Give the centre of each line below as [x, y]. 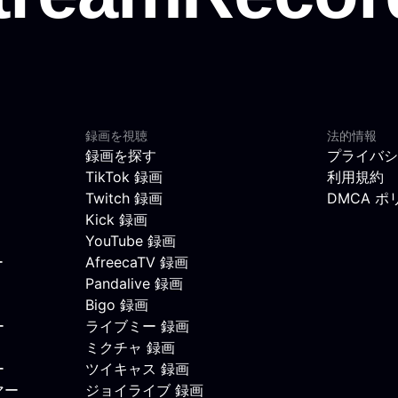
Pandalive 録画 [134, 283]
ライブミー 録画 [137, 326]
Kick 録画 [116, 219]
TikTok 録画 [124, 176]
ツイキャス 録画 [137, 368]
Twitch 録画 [124, 198]
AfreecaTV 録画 [137, 262]
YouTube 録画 [131, 240]
